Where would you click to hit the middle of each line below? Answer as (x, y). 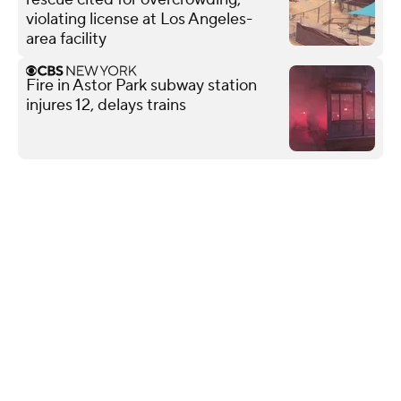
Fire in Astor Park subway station (141, 85)
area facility (66, 38)
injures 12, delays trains (106, 105)
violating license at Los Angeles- (139, 19)
